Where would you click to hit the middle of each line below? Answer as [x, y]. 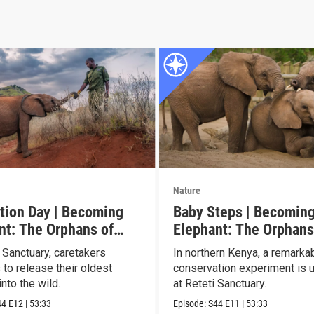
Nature [186, 190]
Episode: [190, 303]
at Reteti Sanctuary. [219, 283]
